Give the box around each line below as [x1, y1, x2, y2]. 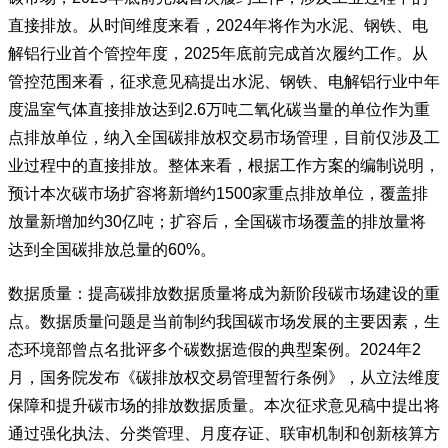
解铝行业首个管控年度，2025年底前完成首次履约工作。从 [8, 45, 428, 62]
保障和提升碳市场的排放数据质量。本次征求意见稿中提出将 [8, 397, 440, 414]
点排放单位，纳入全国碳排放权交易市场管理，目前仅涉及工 [8, 129, 440, 146]
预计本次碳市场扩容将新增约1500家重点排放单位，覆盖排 [8, 185, 428, 202]
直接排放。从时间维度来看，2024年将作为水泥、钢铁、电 [8, 17, 428, 34]
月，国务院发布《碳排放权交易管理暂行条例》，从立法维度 [8, 369, 440, 386]
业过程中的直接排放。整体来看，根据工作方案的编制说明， [8, 157, 440, 174]
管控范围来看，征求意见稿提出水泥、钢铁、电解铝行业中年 [8, 73, 440, 90]
